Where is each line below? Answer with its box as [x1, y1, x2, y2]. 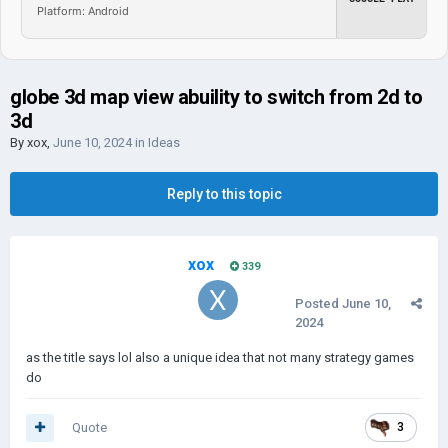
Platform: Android [37, 3, 129, 18]
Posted [295, 296, 342, 311]
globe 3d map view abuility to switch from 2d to [10, 85, 423, 109]
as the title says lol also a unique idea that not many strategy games [26, 350, 414, 365]
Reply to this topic [166, 186, 282, 202]
